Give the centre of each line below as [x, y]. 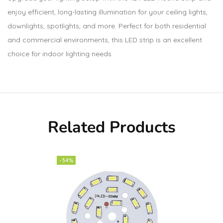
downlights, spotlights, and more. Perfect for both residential [107, 26]
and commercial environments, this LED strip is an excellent [105, 40]
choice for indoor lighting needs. [60, 54]
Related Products [111, 127]
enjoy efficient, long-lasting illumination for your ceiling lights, [108, 12]
